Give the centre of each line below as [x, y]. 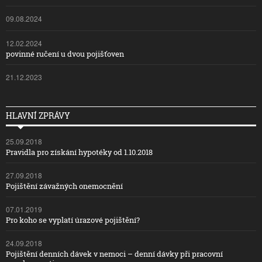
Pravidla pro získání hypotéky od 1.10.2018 [79, 152]
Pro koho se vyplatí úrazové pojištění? [73, 220]
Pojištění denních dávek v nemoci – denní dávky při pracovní [114, 254]
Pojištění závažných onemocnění [64, 186]
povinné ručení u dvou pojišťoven [65, 54]
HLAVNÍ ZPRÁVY [38, 116]
